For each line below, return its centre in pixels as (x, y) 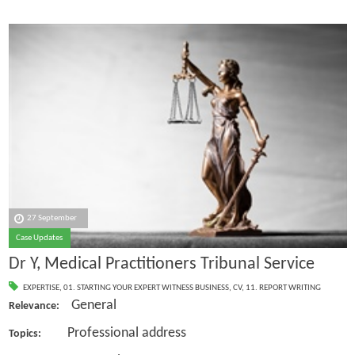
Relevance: (40, 307)
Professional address (126, 333)
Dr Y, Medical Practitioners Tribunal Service (161, 264)
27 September (52, 219)
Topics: (38, 334)
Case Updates (40, 239)
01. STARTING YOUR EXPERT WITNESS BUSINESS (146, 288)
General (94, 306)
